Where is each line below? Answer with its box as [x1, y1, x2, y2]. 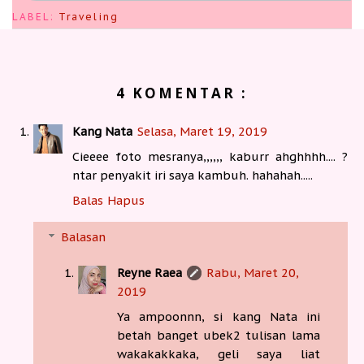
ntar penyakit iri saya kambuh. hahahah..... [72, 167, 313, 184]
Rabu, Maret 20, [206, 264, 300, 280]
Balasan [61, 228, 106, 245]
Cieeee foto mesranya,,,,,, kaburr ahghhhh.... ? [72, 149, 348, 165]
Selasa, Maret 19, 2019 [137, 123, 267, 140]
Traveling [58, 10, 119, 23]
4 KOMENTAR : [116, 84, 248, 103]
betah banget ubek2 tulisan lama [117, 327, 320, 343]
